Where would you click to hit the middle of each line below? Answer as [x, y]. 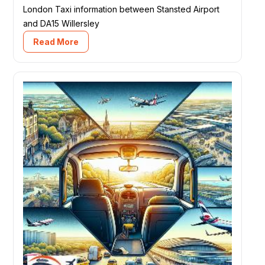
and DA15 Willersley [62, 23]
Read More [56, 41]
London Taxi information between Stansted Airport [122, 9]
